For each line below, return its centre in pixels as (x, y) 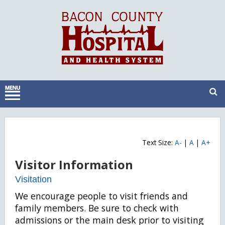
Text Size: (158, 142)
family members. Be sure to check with (97, 208)
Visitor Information (74, 164)
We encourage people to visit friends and (101, 196)
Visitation (33, 179)
